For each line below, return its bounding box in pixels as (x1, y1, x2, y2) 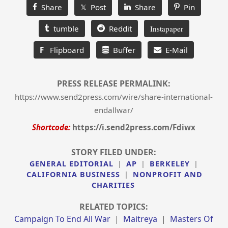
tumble (49, 23, 79, 34)
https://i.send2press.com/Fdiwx (72, 122, 196, 132)
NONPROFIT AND (133, 169, 203, 179)
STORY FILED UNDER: (71, 147, 157, 158)
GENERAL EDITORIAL (29, 159, 113, 168)
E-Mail (161, 45, 188, 55)
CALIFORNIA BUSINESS (26, 169, 121, 179)
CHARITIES (91, 180, 135, 190)
